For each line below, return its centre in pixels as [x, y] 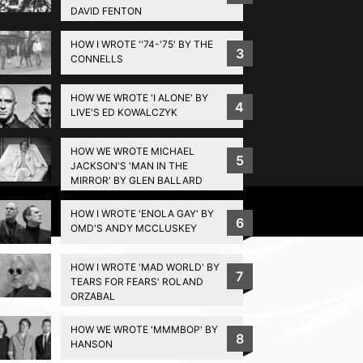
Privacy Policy [196, 211]
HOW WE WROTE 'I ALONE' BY [139, 97]
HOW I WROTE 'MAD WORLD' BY [145, 267]
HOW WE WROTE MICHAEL [132, 151]
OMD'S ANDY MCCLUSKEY [133, 228]
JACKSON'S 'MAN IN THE [129, 165]
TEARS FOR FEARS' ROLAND [137, 281]
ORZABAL [92, 296]
